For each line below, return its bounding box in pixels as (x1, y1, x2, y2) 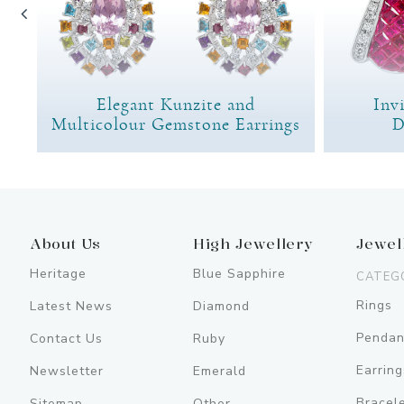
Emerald (193, 362, 247, 380)
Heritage (30, 264, 87, 282)
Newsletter (30, 362, 104, 380)
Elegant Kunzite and (96, 95, 255, 114)
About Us (30, 233, 102, 253)
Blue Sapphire (193, 264, 287, 282)
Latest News (30, 297, 113, 315)
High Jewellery (193, 233, 315, 253)
